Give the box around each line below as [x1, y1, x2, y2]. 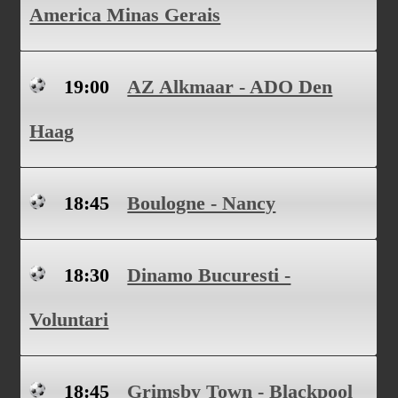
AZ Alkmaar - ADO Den [127, 76, 333, 98]
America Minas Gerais [29, 4, 221, 26]
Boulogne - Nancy [127, 192, 276, 214]
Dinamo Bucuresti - [127, 264, 291, 286]
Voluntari [29, 308, 109, 330]
